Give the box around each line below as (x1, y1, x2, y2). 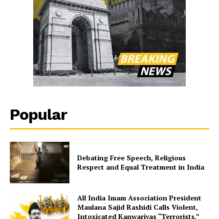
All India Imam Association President (77, 193, 202, 203)
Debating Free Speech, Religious (77, 153, 186, 163)
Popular (10, 105, 67, 124)
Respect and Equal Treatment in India (77, 162, 205, 172)
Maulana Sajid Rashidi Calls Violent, (77, 202, 198, 212)
